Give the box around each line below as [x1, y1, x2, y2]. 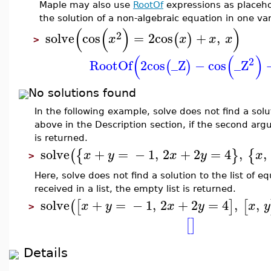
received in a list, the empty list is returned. [34, 183, 236, 194]
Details [24, 245, 68, 260]
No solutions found [28, 87, 136, 99]
